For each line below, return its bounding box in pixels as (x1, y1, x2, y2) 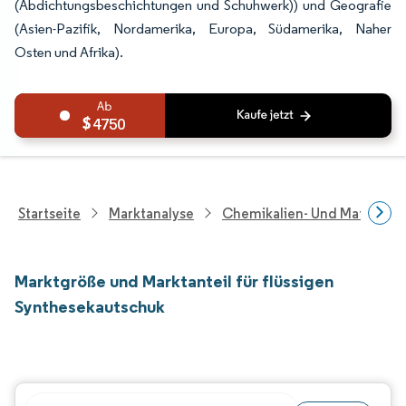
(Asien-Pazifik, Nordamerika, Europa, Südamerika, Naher (14, 20, 391, 37)
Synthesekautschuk (14, 295, 165, 317)
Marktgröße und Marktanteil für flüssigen (14, 270, 333, 292)
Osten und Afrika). (14, 43, 123, 61)
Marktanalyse (109, 204, 194, 222)
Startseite (18, 204, 81, 222)
